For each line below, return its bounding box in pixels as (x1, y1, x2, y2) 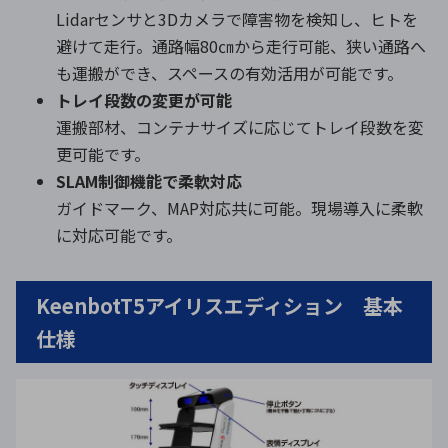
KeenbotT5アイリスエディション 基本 (36, 291, 403, 321)
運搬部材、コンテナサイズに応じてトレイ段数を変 (56, 115, 424, 140)
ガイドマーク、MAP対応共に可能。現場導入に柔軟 (56, 196, 423, 221)
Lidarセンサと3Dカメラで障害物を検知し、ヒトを (56, 7, 418, 32)
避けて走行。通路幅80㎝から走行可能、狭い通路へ (56, 34, 426, 59)
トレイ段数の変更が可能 (56, 88, 232, 113)
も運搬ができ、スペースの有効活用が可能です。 (56, 61, 403, 86)
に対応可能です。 (56, 223, 182, 248)
